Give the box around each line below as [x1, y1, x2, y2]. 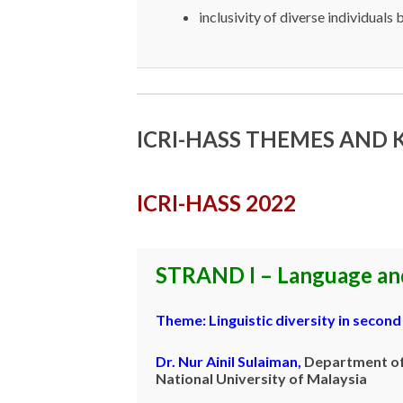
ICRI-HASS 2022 [137, 189, 296, 216]
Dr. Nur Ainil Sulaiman [155, 352, 298, 370]
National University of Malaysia [155, 369, 370, 387]
